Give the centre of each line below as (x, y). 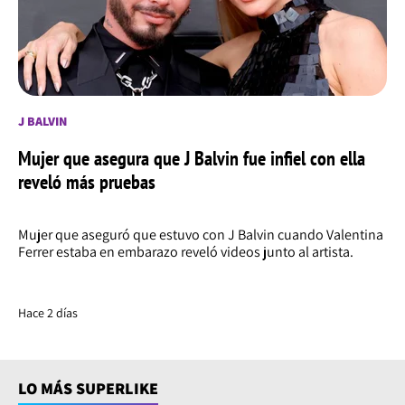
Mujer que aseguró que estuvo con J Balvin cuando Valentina (201, 235)
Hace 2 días (48, 313)
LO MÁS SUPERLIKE (88, 389)
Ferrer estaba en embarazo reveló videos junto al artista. (186, 252)
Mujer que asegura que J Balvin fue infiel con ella (192, 159)
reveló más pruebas (87, 182)
